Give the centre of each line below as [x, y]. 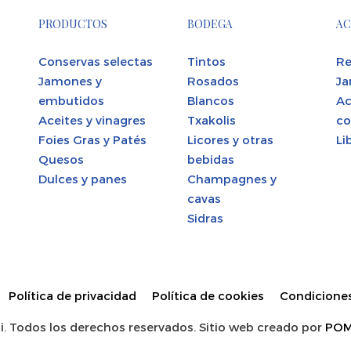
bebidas [211, 159]
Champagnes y [232, 178]
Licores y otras [230, 139]
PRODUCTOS [73, 24]
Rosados [213, 80]
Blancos [211, 100]
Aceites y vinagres [92, 119]
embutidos [71, 100]
